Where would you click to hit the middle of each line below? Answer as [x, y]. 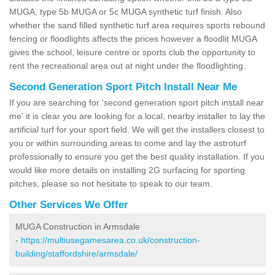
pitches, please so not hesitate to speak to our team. [111, 183]
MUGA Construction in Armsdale [78, 226]
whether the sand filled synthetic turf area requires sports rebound [137, 25]
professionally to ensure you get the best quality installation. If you [137, 156]
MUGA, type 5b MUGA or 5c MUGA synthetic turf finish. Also [126, 11]
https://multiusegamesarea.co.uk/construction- [110, 240]
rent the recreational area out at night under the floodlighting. [127, 65]
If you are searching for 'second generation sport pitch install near [137, 102]
